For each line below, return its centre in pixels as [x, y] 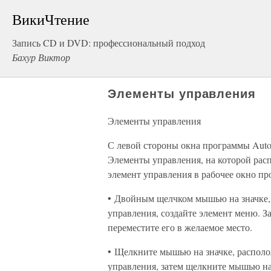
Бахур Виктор [41, 57]
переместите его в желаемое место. [180, 227]
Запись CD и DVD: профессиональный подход [109, 43]
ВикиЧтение [51, 19]
